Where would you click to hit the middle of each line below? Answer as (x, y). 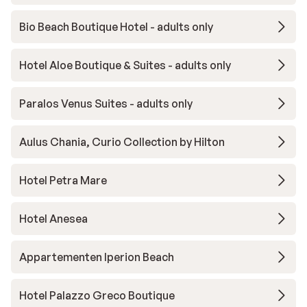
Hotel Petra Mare (63, 181)
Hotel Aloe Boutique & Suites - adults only (125, 65)
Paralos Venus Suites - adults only (106, 104)
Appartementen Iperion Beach (97, 257)
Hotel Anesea (53, 219)
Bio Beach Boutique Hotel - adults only (116, 27)
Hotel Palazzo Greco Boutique (97, 296)
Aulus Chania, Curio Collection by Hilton (122, 142)
